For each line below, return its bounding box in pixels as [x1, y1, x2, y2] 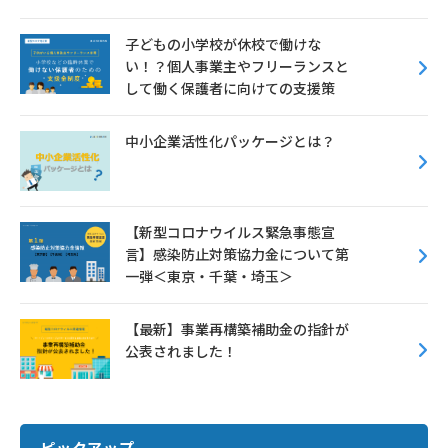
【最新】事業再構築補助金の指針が [125, 321, 349, 339]
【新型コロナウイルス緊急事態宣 [125, 224, 335, 242]
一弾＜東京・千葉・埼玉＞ [125, 268, 293, 286]
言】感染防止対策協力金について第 [125, 246, 349, 264]
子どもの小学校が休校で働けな [125, 36, 321, 54]
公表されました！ [125, 343, 237, 361]
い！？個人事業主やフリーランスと [125, 58, 349, 76]
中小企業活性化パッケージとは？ [125, 133, 335, 151]
